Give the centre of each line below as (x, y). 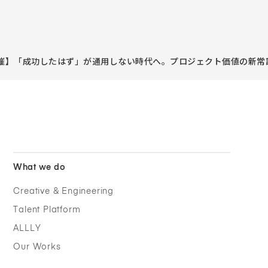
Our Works (37, 247)
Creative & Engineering (63, 191)
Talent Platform (47, 210)
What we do (39, 167)
